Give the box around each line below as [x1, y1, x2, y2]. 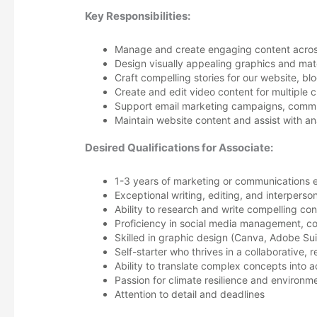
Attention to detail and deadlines [115, 287, 265, 300]
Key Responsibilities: [85, 8, 191, 23]
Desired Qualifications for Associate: [85, 140, 274, 154]
